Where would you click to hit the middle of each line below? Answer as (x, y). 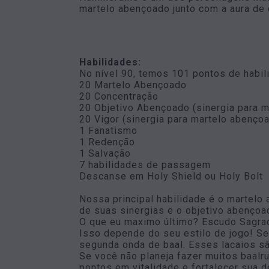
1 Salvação (105, 153)
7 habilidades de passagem (145, 165)
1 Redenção (107, 142)
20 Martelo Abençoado (133, 85)
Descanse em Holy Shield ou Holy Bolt (173, 176)
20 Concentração (119, 96)
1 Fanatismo (108, 131)
